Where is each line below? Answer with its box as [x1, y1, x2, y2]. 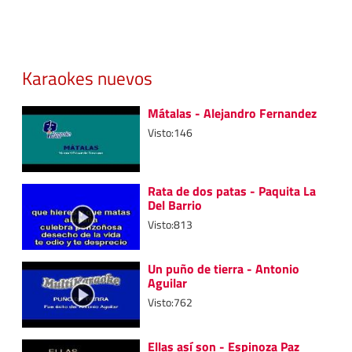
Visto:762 [148, 293, 192, 311]
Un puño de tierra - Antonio [148, 258, 299, 278]
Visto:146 [148, 123, 192, 141]
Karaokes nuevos [22, 64, 152, 93]
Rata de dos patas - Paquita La [148, 181, 316, 200]
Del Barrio [148, 195, 202, 214]
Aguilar [148, 273, 187, 292]
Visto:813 [148, 215, 192, 233]
